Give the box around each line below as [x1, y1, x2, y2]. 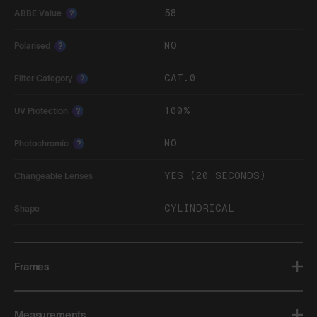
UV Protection [14, 105, 68, 115]
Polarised [14, 40, 50, 50]
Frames [14, 260, 50, 273]
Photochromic [14, 138, 69, 148]
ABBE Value [14, 8, 62, 18]
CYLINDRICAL [164, 202, 234, 215]
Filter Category [14, 73, 72, 83]
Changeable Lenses [14, 171, 93, 180]
